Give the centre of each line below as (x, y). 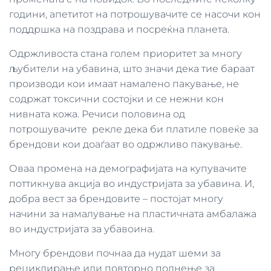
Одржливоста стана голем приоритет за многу (126, 54)
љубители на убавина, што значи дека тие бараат (132, 69)
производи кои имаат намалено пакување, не (124, 84)
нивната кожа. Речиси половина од (97, 114)
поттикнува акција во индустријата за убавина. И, (132, 184)
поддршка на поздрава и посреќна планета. (120, 29)
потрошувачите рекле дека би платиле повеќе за (134, 129)
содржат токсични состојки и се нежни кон (116, 99)
